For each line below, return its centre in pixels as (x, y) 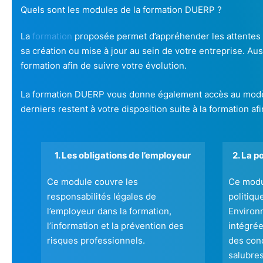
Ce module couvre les (92, 182)
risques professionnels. (96, 241)
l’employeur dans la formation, (109, 211)
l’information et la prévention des (115, 226)
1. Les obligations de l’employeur (123, 156)
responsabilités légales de (102, 197)
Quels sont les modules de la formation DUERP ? (121, 10)
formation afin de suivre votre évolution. (104, 66)
